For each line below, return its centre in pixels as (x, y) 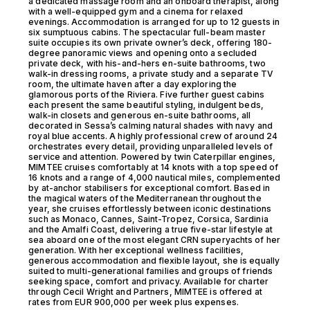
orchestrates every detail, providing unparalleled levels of (151, 146)
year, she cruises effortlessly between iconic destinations (150, 209)
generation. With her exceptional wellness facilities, (136, 250)
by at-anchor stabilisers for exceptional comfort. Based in (149, 188)
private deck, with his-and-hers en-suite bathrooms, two (147, 63)
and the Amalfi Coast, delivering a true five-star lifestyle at (151, 229)
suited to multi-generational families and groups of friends (151, 271)
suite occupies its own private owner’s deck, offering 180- (151, 43)
